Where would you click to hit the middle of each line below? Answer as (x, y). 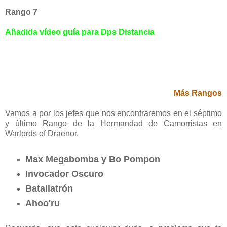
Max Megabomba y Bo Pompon (92, 159)
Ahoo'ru (42, 203)
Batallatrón (49, 188)
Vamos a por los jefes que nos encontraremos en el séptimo (113, 113)
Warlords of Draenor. (42, 133)
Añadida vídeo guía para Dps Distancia (80, 32)
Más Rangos (198, 93)
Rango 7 (21, 12)
